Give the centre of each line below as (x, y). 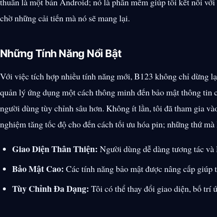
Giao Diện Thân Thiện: (55, 148)
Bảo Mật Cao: (38, 168)
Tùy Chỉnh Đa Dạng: (51, 188)
